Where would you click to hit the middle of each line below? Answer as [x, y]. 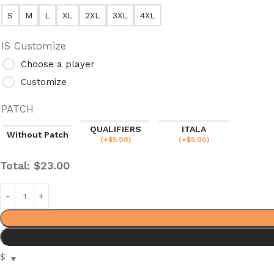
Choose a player [58, 64]
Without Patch [37, 134]
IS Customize [34, 46]
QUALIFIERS [116, 129]
